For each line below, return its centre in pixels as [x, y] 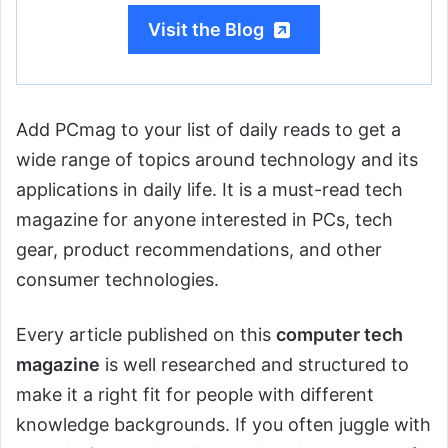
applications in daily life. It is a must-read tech [209, 190]
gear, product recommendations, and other [199, 250]
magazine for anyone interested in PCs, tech [204, 220]
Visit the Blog [206, 30]
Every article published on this [146, 335]
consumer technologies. [117, 280]
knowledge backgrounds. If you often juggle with [223, 425]
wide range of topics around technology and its [217, 160]
